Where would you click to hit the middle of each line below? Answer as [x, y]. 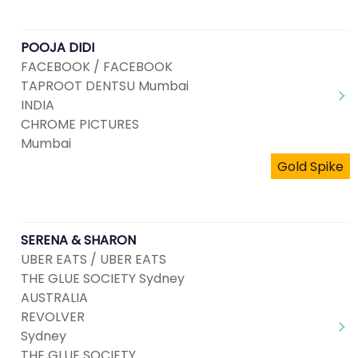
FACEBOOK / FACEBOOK [97, 67]
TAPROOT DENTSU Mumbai [105, 86]
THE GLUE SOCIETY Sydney [103, 278]
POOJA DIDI [58, 48]
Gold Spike [310, 167]
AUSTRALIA [54, 298]
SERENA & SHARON [78, 240]
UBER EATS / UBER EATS [93, 259]
